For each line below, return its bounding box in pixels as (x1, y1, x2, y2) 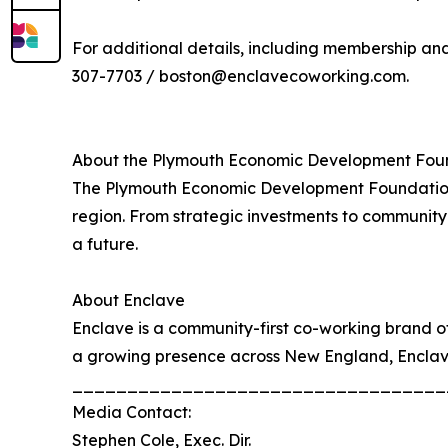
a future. (72, 233, 138, 254)
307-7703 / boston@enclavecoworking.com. (72, 65, 409, 86)
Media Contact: (72, 401, 191, 422)
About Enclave (72, 289, 185, 310)
